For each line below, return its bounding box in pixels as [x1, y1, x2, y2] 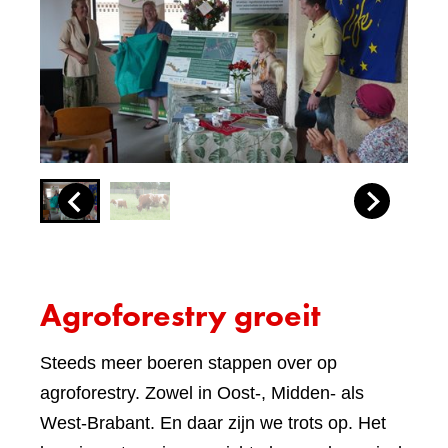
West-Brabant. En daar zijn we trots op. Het [40, 413, 386, 434]
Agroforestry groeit [40, 295, 321, 337]
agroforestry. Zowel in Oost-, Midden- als [40, 383, 364, 404]
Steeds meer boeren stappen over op [40, 353, 337, 374]
